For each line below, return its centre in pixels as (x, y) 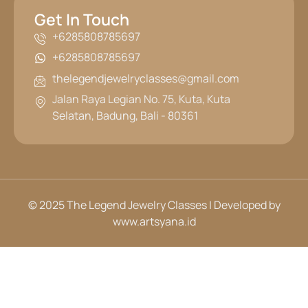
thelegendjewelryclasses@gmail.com (146, 78)
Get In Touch (82, 20)
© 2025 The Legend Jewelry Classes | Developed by (154, 205)
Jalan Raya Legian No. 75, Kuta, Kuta (142, 99)
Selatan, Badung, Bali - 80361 (125, 116)
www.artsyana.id (154, 222)
